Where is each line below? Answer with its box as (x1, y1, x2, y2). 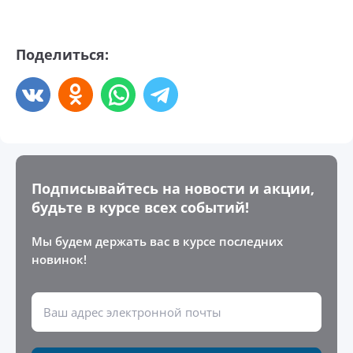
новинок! (32, 251, 87, 267)
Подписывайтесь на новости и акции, (32, 179, 314, 198)
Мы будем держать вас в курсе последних (32, 233, 283, 249)
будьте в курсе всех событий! (32, 198, 249, 217)
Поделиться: (16, 45, 109, 64)
